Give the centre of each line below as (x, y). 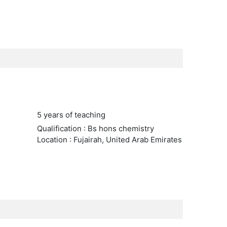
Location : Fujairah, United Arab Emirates (109, 140)
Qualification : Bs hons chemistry (95, 128)
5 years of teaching (71, 115)
